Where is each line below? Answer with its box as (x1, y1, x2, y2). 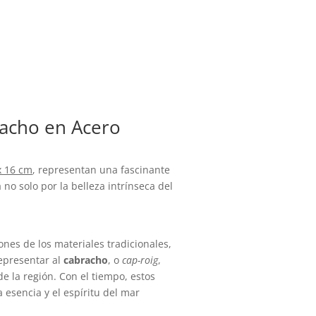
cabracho (63, 253, 109, 267)
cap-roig (122, 253, 159, 267)
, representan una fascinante (32, 162, 171, 176)
